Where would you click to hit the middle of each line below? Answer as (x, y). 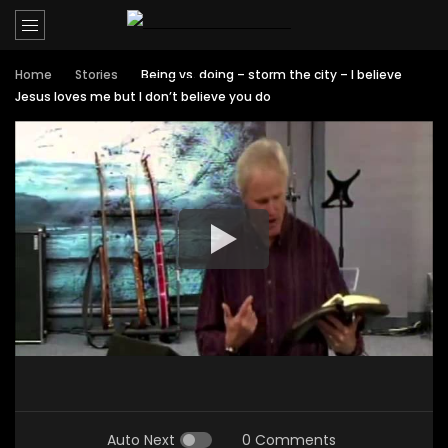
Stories (96, 74)
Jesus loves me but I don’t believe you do (143, 96)
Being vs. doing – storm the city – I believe (271, 74)
